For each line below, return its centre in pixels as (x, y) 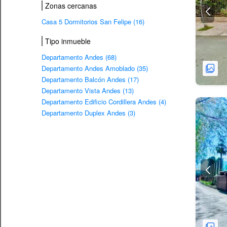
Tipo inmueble (68, 41)
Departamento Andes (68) (79, 57)
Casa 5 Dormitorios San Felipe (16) (93, 21)
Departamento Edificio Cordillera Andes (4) (104, 101)
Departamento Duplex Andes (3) (88, 112)
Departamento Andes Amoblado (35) (95, 68)
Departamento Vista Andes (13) (88, 90)
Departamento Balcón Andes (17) (90, 79)
